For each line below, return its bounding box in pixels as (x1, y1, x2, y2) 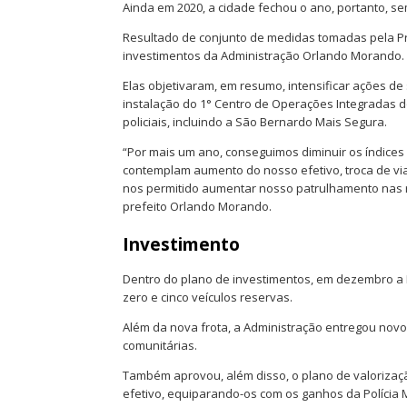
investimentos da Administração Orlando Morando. (123, 47, 404, 65)
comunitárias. (123, 337, 197, 354)
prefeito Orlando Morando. (123, 198, 272, 215)
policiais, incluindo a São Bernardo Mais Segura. (123, 114, 387, 131)
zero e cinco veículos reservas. (123, 289, 293, 306)
